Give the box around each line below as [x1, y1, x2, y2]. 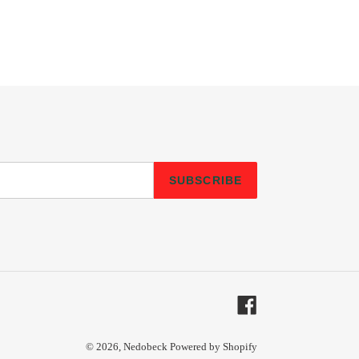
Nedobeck [123, 341, 170, 353]
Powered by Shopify [170, 341, 257, 353]
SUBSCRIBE [168, 173, 242, 187]
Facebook [256, 296, 306, 310]
